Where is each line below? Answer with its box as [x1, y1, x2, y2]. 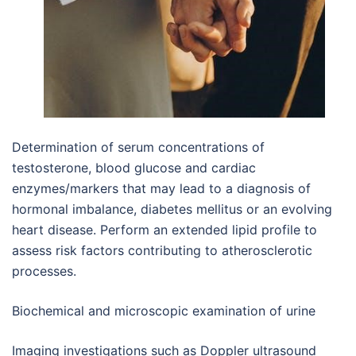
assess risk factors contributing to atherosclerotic [12, 242, 312, 258]
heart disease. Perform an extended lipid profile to [12, 222, 317, 238]
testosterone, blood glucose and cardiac [12, 160, 256, 176]
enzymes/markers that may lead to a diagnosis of [12, 180, 311, 196]
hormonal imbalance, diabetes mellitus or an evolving [12, 201, 332, 217]
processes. [12, 263, 76, 279]
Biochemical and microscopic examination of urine [12, 303, 315, 319]
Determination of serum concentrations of [12, 139, 265, 155]
